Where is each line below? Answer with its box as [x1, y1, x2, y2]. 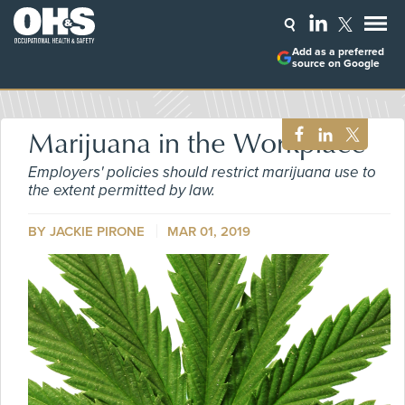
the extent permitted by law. [28, 181, 215, 200]
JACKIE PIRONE [50, 223, 145, 240]
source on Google [291, 57, 380, 71]
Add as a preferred [291, 45, 384, 59]
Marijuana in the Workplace [28, 121, 366, 162]
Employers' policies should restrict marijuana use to [28, 163, 376, 182]
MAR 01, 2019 [167, 223, 250, 240]
